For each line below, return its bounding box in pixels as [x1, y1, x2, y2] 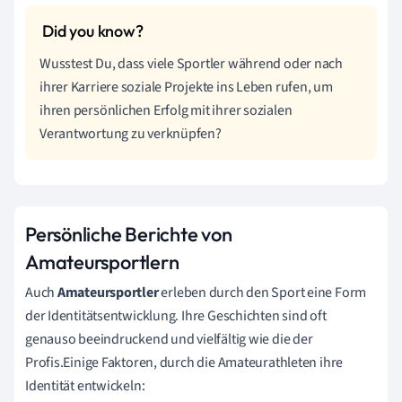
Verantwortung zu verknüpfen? [39, 123, 222, 144]
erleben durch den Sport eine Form [158, 282, 367, 302]
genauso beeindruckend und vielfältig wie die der [25, 328, 313, 349]
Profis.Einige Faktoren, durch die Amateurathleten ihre [25, 352, 344, 372]
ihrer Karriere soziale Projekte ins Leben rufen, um [39, 76, 333, 97]
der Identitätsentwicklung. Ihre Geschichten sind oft [25, 305, 327, 326]
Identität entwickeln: [25, 375, 145, 396]
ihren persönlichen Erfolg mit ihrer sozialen [39, 100, 293, 120]
